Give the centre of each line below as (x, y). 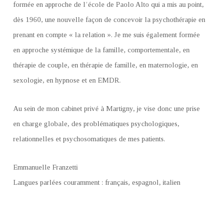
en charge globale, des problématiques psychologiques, (96, 124)
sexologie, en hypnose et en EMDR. (67, 80)
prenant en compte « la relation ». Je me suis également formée (107, 35)
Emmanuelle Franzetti (45, 167)
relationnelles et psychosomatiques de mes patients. (89, 139)
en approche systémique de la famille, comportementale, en (101, 50)
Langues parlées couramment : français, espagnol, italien (97, 182)
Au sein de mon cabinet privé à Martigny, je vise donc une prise (107, 109)
